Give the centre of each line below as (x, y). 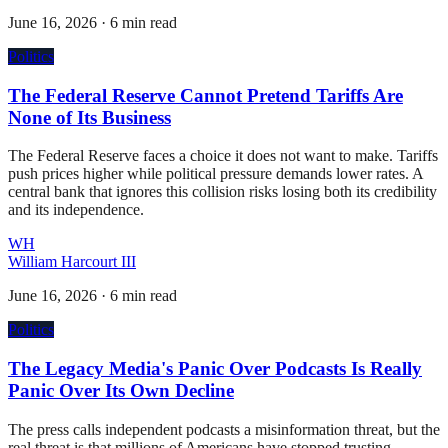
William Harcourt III (72, 262)
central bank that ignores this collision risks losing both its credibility (222, 192)
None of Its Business (89, 117)
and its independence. (76, 210)
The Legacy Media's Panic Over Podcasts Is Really (215, 368)
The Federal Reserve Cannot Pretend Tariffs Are (205, 95)
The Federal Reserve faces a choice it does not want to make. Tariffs (223, 156)
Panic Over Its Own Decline (121, 390)
